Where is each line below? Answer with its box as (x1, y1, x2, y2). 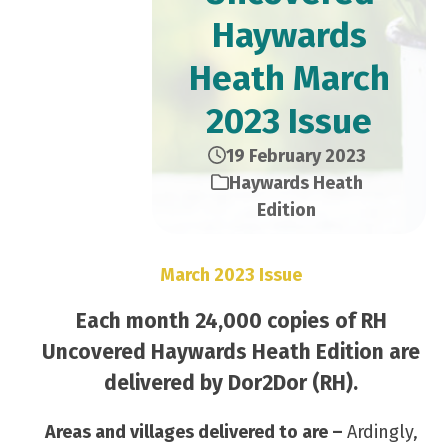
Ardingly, (346, 421, 418, 443)
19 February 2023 (225, 145, 366, 167)
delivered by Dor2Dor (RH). (104, 370, 359, 396)
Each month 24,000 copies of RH (75, 308, 387, 334)
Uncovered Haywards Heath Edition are (42, 339, 421, 365)
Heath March (188, 57, 390, 99)
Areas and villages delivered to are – (44, 421, 347, 443)
